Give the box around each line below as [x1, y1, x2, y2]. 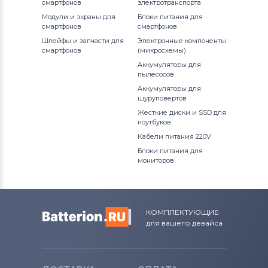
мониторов [138, 156, 174, 165]
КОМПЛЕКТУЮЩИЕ [146, 208, 219, 217]
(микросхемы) [138, 46, 186, 55]
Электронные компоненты [138, 36, 226, 45]
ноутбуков [138, 118, 171, 127]
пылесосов [138, 70, 174, 79]
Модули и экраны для [42, 13, 115, 22]
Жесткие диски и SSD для [138, 108, 226, 117]
